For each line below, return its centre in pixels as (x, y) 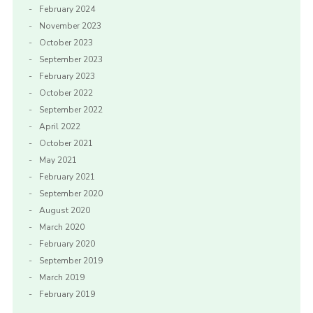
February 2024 (67, 9)
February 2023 (67, 77)
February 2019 (67, 294)
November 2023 (70, 26)
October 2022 (66, 93)
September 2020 (71, 194)
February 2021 (67, 177)
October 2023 (66, 43)
